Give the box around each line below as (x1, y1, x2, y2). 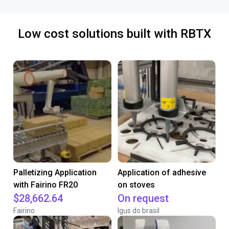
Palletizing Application (13, 168, 97, 177)
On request (118, 192, 169, 204)
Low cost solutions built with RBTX (18, 27, 211, 41)
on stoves (118, 180, 155, 190)
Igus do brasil (118, 207, 159, 215)
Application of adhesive (118, 168, 206, 177)
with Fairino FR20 (13, 180, 78, 190)
